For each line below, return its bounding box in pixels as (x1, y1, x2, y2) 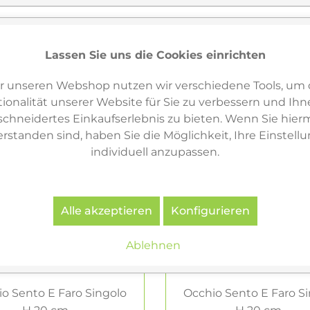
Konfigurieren (170, 203, 250, 217)
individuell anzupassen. (91, 145, 219, 158)
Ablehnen (126, 238, 181, 252)
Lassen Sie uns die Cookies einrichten (44, 48, 266, 62)
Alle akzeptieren (60, 203, 152, 217)
